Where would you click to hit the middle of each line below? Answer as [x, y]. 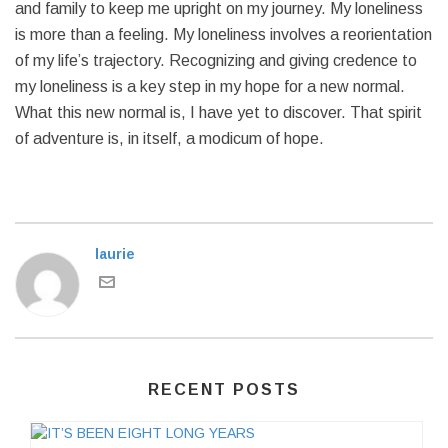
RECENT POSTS [224, 389]
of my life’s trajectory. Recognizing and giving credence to [216, 60]
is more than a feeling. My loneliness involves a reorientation [223, 34]
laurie [115, 254]
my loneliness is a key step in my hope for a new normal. [210, 86]
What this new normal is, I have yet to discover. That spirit [218, 112]
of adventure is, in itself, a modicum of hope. [169, 138]
